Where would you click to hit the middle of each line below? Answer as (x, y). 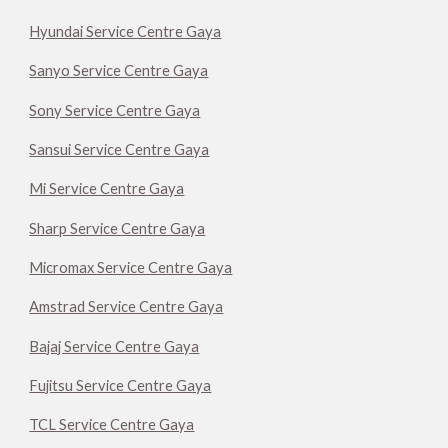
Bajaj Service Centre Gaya (114, 346)
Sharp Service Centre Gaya (117, 228)
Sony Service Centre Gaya (115, 110)
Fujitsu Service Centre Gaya (120, 385)
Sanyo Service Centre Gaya (119, 71)
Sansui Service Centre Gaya (119, 149)
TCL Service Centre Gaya (112, 425)
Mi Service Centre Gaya (107, 189)
